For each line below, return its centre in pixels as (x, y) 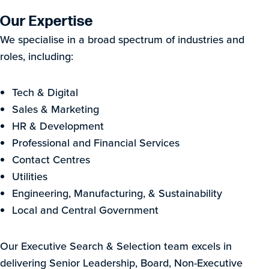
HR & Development (58, 126)
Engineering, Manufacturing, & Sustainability (117, 193)
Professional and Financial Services (96, 143)
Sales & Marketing (56, 109)
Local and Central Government (85, 210)
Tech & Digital (45, 92)
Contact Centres (51, 159)
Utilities (30, 176)
